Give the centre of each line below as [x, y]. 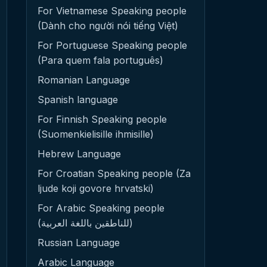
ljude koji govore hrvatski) [96, 188]
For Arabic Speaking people [101, 208]
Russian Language [79, 243]
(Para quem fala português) [100, 60]
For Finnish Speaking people [102, 119]
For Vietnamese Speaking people [112, 11]
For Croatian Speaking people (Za [114, 173]
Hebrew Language [79, 154]
